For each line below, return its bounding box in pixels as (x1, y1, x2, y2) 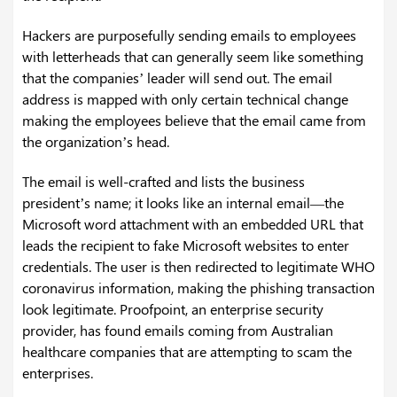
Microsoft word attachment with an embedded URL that (22, 214, 363, 234)
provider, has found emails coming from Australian (22, 321, 333, 340)
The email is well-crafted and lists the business (22, 172, 305, 191)
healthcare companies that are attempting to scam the (22, 342, 352, 362)
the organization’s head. (22, 132, 176, 152)
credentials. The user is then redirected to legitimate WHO (22, 257, 375, 276)
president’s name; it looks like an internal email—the (22, 193, 344, 213)
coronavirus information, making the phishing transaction (22, 278, 375, 298)
